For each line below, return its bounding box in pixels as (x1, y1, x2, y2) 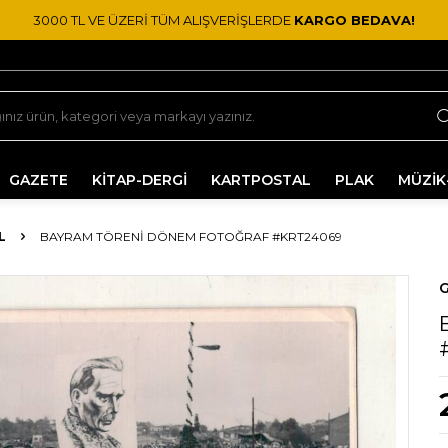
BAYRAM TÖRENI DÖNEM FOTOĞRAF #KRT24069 (40, 229, 342, 244)
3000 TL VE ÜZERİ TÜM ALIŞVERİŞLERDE (33, 11, 294, 28)
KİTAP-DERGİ (92, 171, 187, 189)
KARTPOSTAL (211, 171, 311, 189)
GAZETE (9, 171, 68, 189)
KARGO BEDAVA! (294, 11, 415, 28)
